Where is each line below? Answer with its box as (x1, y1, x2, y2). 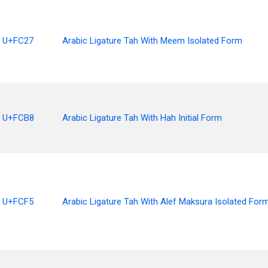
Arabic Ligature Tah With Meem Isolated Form (62, 35, 242, 46)
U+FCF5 (2, 196, 33, 207)
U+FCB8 (2, 112, 34, 123)
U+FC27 (2, 35, 33, 46)
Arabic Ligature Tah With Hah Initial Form (62, 112, 222, 123)
